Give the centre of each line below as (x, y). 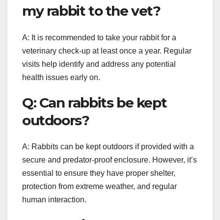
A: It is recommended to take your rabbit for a (99, 37)
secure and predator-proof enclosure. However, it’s (110, 160)
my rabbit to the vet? (91, 11)
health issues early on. (61, 77)
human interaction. (54, 199)
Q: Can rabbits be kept (95, 102)
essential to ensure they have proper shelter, (99, 173)
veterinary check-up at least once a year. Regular (107, 51)
